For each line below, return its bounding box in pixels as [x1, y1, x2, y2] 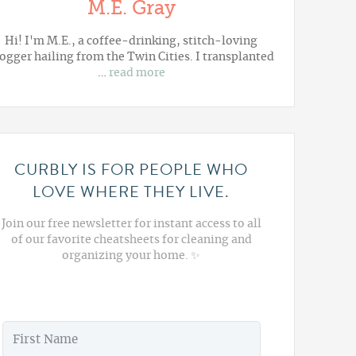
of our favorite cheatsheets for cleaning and [10, 234, 252, 246]
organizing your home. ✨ [62, 250, 201, 262]
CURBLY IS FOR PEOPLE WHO [14, 158, 249, 182]
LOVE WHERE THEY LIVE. [33, 180, 230, 204]
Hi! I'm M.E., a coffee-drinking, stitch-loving [5, 36, 258, 48]
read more [108, 68, 165, 79]
